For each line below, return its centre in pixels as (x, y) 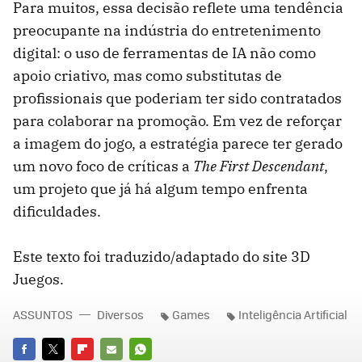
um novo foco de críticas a (103, 166)
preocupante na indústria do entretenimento (167, 31)
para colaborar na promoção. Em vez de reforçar (177, 121)
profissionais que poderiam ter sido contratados (177, 99)
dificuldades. (57, 212)
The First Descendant (259, 166)
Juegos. (38, 280)
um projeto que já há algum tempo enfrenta (160, 189)
